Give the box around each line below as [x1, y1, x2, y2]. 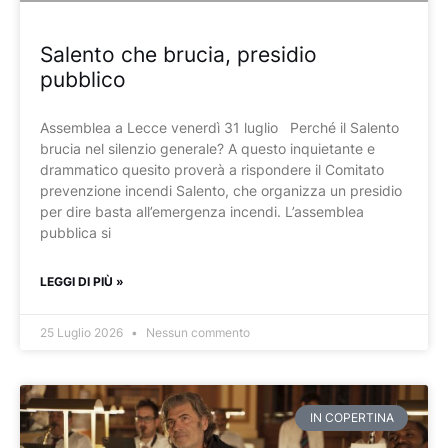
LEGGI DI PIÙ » [40, 273, 124, 289]
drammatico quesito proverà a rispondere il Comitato [40, 160, 384, 178]
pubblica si [40, 223, 111, 241]
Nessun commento [143, 324, 250, 340]
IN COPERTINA [309, 410, 394, 426]
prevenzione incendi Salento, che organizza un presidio [40, 181, 402, 199]
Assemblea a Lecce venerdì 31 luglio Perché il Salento [40, 118, 399, 136]
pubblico [40, 66, 126, 92]
